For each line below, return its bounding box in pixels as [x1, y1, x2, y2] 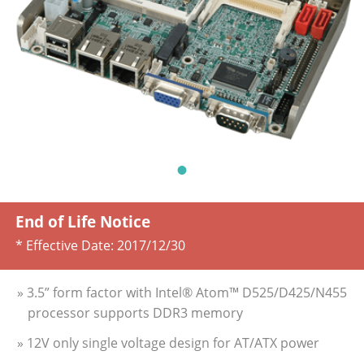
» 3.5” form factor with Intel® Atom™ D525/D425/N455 [17, 283, 347, 301]
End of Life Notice [15, 210, 150, 232]
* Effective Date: [15, 236, 117, 254]
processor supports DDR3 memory [28, 303, 243, 322]
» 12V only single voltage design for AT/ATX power [17, 334, 319, 353]
